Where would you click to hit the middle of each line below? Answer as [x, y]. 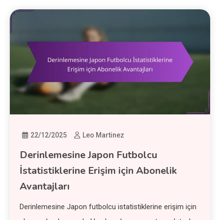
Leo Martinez [104, 135]
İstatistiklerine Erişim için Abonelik [98, 170]
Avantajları [45, 186]
